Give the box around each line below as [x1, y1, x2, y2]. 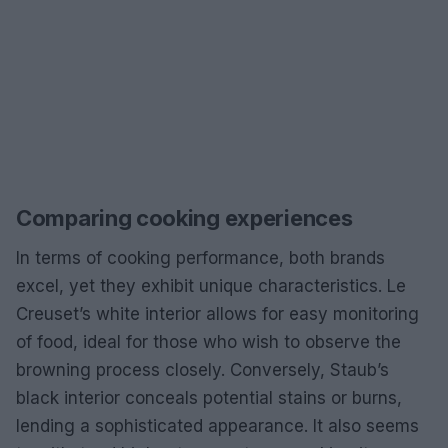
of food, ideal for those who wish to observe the [16, 332, 401, 352]
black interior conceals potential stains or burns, [16, 388, 402, 408]
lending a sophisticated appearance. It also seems [16, 416, 419, 436]
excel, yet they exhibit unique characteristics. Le [16, 276, 406, 296]
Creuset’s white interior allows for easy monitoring [16, 304, 419, 324]
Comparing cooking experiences [16, 205, 353, 231]
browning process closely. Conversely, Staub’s [16, 360, 389, 380]
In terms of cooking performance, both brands [16, 248, 385, 268]
